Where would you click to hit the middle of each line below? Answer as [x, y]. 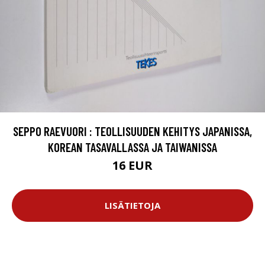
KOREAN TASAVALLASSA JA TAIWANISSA [132, 147]
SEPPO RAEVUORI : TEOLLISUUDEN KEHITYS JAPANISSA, [132, 131]
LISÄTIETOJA [132, 206]
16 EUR [132, 165]
